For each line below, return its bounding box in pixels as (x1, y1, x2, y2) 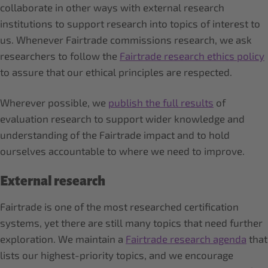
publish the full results (108, 96, 214, 108)
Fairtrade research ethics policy (120, 50, 264, 62)
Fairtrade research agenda (126, 233, 246, 245)
